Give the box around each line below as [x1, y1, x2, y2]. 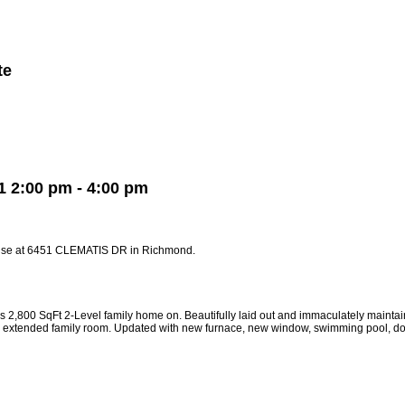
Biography [97, 137, 147, 151]
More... [263, 137, 297, 151]
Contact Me [177, 137, 233, 151]
